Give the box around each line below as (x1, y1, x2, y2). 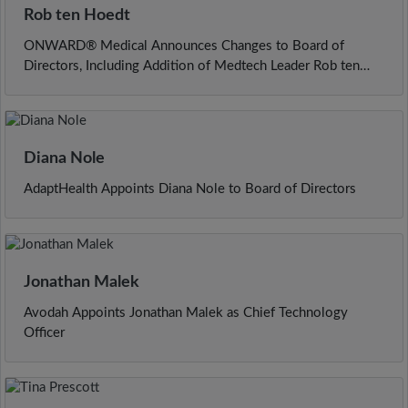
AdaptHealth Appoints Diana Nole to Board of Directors (24, 182, 356, 197)
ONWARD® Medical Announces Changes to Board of (24, 39, 344, 54)
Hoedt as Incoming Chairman (24, 79, 195, 94)
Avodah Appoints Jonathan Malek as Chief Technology (24, 305, 348, 320)
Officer (24, 325, 65, 340)
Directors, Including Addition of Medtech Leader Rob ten (24, 59, 360, 74)
